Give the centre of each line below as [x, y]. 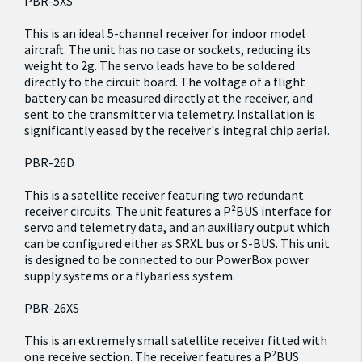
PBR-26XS [52, 308]
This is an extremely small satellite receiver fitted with [176, 340]
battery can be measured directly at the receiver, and [168, 98]
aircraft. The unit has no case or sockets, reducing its [168, 49]
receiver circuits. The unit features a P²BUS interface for [178, 211]
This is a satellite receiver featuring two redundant [164, 195]
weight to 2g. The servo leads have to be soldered [160, 65]
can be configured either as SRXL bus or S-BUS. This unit [177, 243]
